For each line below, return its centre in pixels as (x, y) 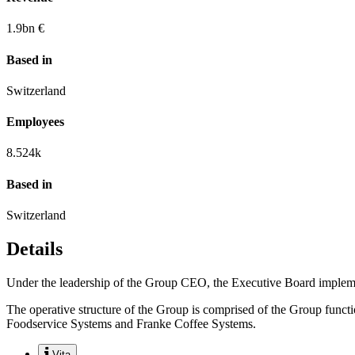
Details (34, 248)
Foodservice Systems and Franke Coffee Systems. (131, 323)
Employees (35, 122)
